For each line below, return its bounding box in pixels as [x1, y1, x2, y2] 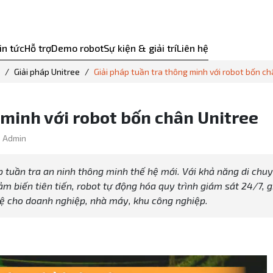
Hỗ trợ [24, 42, 51, 54]
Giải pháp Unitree [14, 66, 80, 77]
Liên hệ [176, 42, 208, 54]
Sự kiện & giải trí [103, 42, 177, 54]
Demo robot [51, 42, 104, 54]
